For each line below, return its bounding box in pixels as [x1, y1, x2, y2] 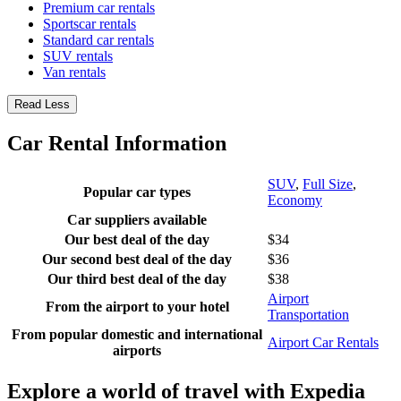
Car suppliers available [67, 211, 207, 227]
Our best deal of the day [64, 231, 209, 247]
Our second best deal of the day [42, 251, 232, 267]
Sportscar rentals [43, 15, 136, 31]
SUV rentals [43, 47, 113, 64]
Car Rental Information [7, 131, 226, 155]
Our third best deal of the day [47, 270, 226, 286]
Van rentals [43, 64, 106, 80]
